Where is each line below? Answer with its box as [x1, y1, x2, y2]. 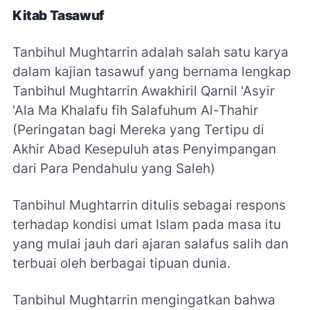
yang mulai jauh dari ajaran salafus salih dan [12, 235, 289, 252]
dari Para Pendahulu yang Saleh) [12, 160, 215, 176]
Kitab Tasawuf [12, 7, 104, 24]
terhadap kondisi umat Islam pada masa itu [12, 216, 281, 232]
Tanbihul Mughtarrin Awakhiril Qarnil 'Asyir [12, 82, 275, 99]
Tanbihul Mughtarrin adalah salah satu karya [12, 44, 289, 60]
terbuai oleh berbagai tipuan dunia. [12, 255, 230, 271]
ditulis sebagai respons [141, 197, 286, 213]
